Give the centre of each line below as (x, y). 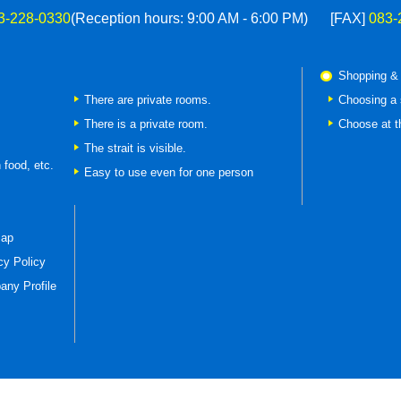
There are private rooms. (148, 100)
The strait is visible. (135, 148)
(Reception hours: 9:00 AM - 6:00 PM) (189, 18)
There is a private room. (146, 124)
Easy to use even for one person (169, 172)
